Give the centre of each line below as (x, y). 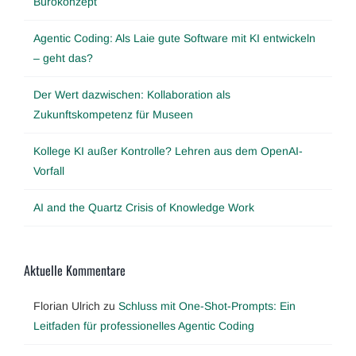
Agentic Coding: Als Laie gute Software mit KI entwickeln (174, 39)
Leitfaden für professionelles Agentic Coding (144, 325)
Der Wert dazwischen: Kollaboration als (132, 95)
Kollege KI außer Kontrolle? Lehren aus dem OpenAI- (168, 151)
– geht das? (63, 58)
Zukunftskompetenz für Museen (113, 115)
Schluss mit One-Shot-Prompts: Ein (207, 306)
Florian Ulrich (67, 306)
